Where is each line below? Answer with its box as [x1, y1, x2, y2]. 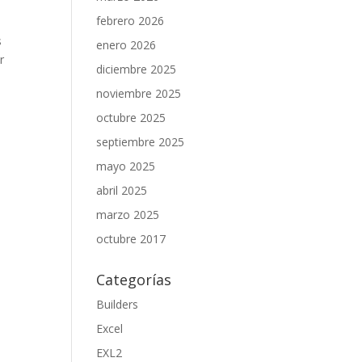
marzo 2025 [96, 207, 160, 222]
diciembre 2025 [96, 61, 177, 77]
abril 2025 [96, 183, 148, 198]
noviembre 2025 [96, 86, 182, 101]
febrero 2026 [96, 13, 165, 28]
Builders [96, 297, 139, 312]
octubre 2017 [96, 231, 166, 246]
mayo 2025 [96, 158, 156, 174]
